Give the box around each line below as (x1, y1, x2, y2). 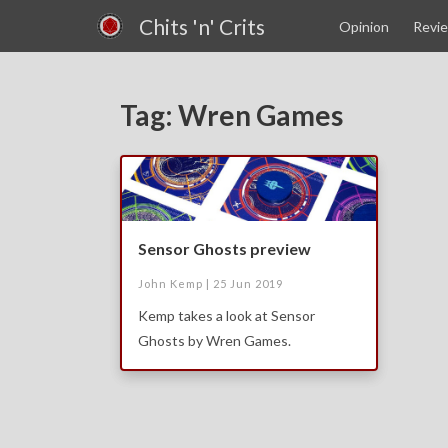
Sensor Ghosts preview (138, 238, 311, 258)
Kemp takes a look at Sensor (138, 306, 315, 324)
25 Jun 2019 (213, 276, 283, 290)
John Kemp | (138, 276, 213, 290)
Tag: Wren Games (120, 98, 343, 132)
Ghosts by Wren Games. (138, 331, 291, 349)
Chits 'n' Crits (139, 13, 265, 39)
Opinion (339, 17, 389, 35)
